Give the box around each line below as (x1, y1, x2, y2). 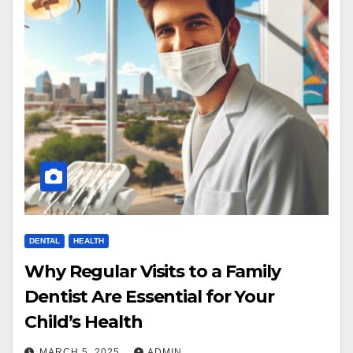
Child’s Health (24, 311, 143, 333)
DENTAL (29, 236, 60, 245)
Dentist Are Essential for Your (24, 286, 274, 307)
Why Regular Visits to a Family (24, 261, 281, 282)
